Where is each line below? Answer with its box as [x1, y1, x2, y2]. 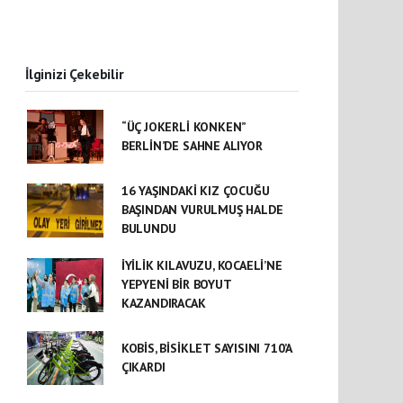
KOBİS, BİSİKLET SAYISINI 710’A [121, 340, 292, 357]
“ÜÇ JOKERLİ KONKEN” [121, 119, 246, 136]
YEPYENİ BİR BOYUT [121, 276, 231, 293]
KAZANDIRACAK [121, 295, 206, 312]
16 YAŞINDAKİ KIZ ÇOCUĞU [121, 183, 270, 200]
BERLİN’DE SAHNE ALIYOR [121, 138, 263, 155]
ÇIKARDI [121, 359, 166, 376]
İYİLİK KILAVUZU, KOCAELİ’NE [121, 257, 282, 274]
